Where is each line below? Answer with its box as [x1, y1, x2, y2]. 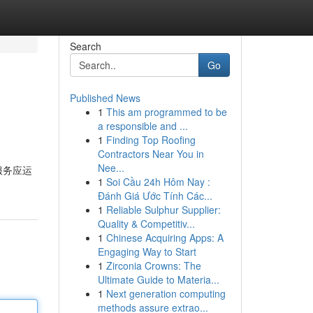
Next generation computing [105, 286, 226, 300]
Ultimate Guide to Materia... [97, 272, 219, 286]
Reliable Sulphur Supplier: [105, 203, 221, 217]
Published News [69, 91, 140, 105]
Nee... [97, 161, 124, 175]
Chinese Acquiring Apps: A [105, 231, 224, 245]
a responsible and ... [97, 119, 188, 133]
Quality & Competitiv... [97, 217, 195, 231]
